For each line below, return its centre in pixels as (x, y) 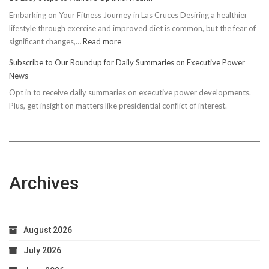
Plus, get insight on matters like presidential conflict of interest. (118, 106)
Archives (44, 183)
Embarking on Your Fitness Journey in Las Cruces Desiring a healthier (128, 15)
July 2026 (42, 251)
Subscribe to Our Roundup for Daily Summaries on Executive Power (127, 62)
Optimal (135, 120)
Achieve (134, 107)
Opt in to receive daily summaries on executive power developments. (130, 93)
